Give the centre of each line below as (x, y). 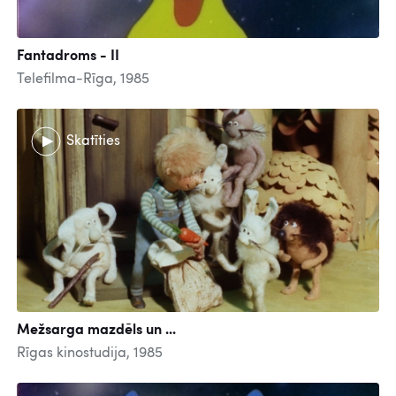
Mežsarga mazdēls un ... (96, 331)
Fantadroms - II (68, 56)
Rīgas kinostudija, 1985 (90, 354)
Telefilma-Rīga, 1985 (83, 79)
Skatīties (93, 141)
